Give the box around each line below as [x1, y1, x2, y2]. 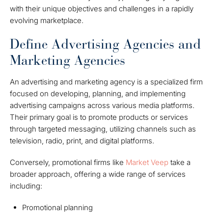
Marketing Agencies [10, 52, 125, 69]
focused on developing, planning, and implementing [10, 89, 186, 98]
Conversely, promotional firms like [10, 158, 126, 167]
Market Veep [126, 158, 168, 167]
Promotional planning [22, 203, 93, 212]
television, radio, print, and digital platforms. [10, 136, 154, 145]
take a [168, 158, 191, 167]
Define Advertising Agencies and [10, 36, 201, 53]
